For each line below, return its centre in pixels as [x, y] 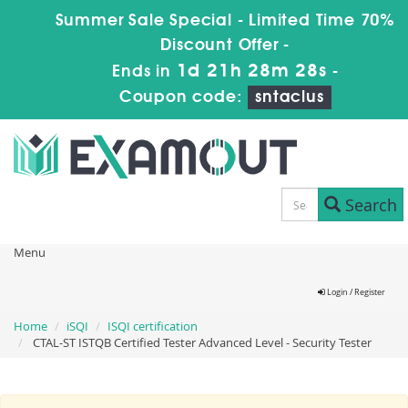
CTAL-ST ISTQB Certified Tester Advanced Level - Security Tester [201, 342]
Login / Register [355, 292]
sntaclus [290, 97]
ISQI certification [153, 326]
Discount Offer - [225, 46]
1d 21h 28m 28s [251, 72]
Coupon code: [184, 97]
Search [368, 204]
